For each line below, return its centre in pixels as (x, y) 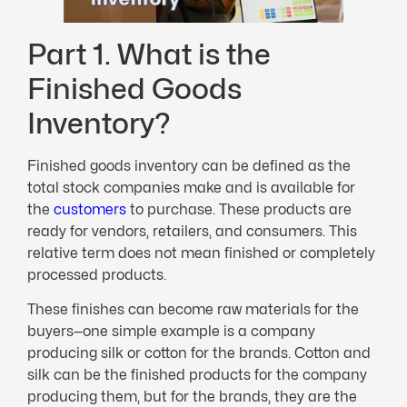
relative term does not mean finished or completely (201, 253)
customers (90, 209)
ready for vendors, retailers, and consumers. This (192, 231)
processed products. (97, 274)
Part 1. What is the (149, 54)
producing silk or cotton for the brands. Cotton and (199, 353)
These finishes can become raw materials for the (193, 310)
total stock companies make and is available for (191, 187)
